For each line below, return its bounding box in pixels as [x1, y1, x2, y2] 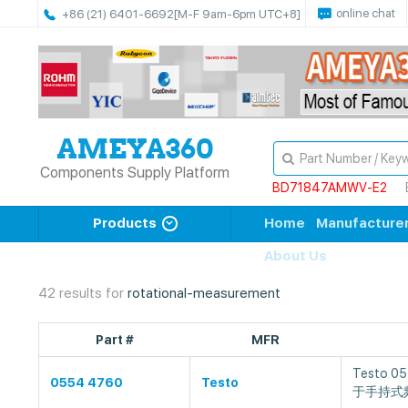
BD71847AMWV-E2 [271, 180, 387, 195]
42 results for [38, 285, 127, 301]
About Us [264, 248, 327, 264]
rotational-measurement [127, 285, 280, 301]
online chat [336, 6, 395, 20]
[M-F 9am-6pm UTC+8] [174, 7, 301, 21]
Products [92, 215, 157, 231]
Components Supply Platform [40, 164, 230, 181]
